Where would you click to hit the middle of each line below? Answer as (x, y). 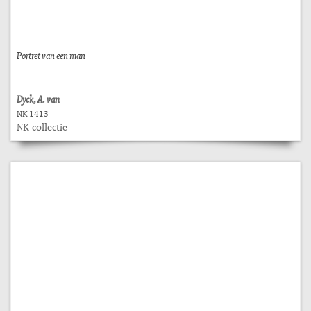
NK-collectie (42, 127)
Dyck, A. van (38, 99)
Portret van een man (51, 55)
